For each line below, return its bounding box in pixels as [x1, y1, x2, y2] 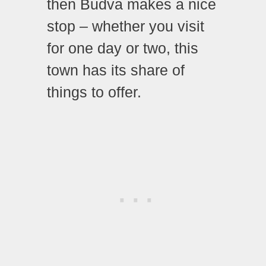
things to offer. [47, 84, 141, 101]
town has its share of [47, 62, 185, 79]
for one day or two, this [47, 40, 198, 57]
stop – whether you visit [47, 18, 204, 35]
